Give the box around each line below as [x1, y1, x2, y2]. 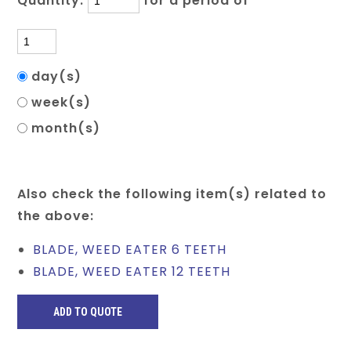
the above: [17, 207, 95, 225]
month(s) [27, 119, 109, 137]
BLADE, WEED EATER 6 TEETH [33, 241, 227, 259]
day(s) [27, 67, 90, 85]
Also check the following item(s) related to [17, 185, 327, 203]
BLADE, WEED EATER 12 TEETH [33, 262, 231, 280]
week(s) [27, 93, 100, 111]
